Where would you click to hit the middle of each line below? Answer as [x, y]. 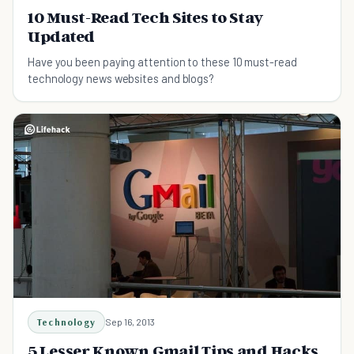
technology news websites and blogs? [121, 78]
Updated [62, 36]
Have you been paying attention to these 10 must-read [162, 61]
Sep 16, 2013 [130, 321]
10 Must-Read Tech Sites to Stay [145, 17]
